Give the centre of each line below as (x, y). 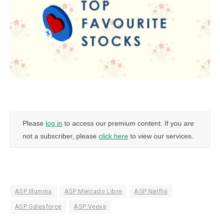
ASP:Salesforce (38, 206)
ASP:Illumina (33, 191)
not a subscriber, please (61, 136)
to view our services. (161, 136)
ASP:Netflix (151, 191)
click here (113, 136)
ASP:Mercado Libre (93, 191)
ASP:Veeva (90, 206)
